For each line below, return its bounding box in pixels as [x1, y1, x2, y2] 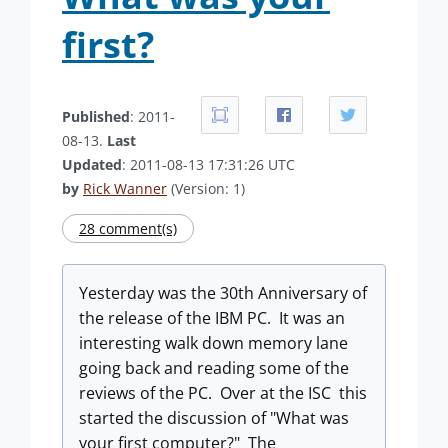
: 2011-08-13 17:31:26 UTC [122, 155, 295, 174]
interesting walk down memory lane [79, 332, 348, 354]
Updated [62, 155, 122, 174]
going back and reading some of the [79, 357, 349, 379]
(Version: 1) [167, 179, 245, 198]
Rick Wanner [83, 179, 167, 198]
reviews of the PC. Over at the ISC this [79, 382, 367, 404]
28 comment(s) [79, 219, 177, 238]
